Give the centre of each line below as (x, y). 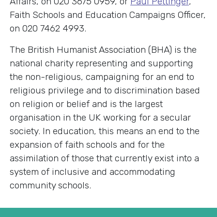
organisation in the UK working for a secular (100, 117)
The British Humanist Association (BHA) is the (103, 49)
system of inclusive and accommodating (93, 171)
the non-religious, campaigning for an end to (102, 77)
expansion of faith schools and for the (87, 144)
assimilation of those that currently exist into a (104, 158)
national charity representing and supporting (101, 63)
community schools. (50, 185)
